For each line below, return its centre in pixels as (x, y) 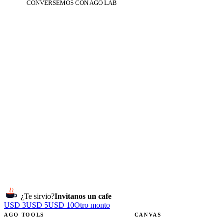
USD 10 (61, 205)
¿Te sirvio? (38, 196)
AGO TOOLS (24, 215)
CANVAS (148, 215)
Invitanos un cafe (83, 196)
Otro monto (92, 205)
